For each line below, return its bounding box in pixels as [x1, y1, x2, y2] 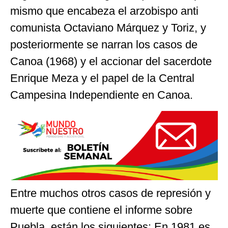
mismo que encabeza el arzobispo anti [10, 5, 198, 18]
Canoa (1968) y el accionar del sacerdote [10, 55, 212, 68]
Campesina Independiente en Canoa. [10, 89, 193, 102]
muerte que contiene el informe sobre [10, 203, 192, 216]
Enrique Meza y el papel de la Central [10, 72, 194, 85]
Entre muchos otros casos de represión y [10, 186, 211, 199]
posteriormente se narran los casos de [10, 38, 197, 51]
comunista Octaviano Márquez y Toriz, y [10, 21, 206, 35]
